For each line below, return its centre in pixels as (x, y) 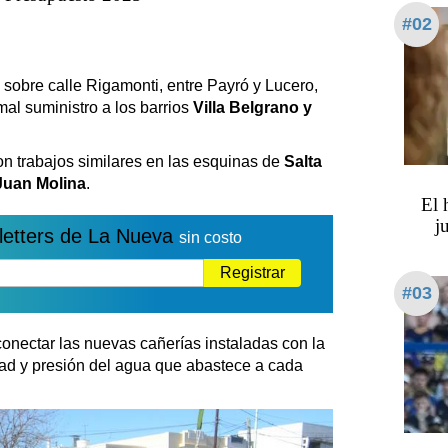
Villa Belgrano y (252, 108)
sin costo (210, 238)
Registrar (252, 273)
